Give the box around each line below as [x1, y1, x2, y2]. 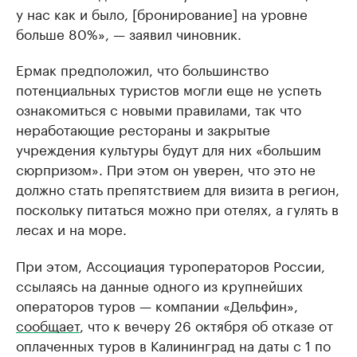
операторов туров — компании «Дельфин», [16, 294, 298, 315]
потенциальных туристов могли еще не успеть [16, 78, 321, 99]
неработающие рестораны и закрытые [16, 118, 270, 139]
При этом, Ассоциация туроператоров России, [16, 254, 325, 275]
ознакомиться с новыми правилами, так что [16, 98, 301, 119]
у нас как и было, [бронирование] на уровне [16, 2, 308, 23]
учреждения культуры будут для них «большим [16, 138, 321, 159]
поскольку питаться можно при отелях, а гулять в [16, 198, 339, 218]
